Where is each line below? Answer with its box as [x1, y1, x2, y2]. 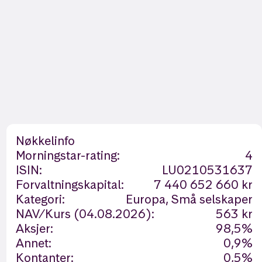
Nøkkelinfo [15, 133, 75, 149]
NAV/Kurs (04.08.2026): [15, 206, 154, 222]
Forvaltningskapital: [15, 177, 124, 192]
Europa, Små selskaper [125, 191, 253, 207]
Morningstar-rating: [15, 147, 120, 163]
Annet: [15, 235, 51, 251]
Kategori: [15, 191, 65, 207]
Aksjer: [15, 220, 53, 236]
